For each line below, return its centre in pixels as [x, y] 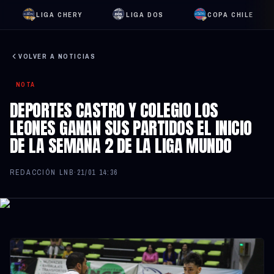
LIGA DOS [145, 15]
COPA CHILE [231, 15]
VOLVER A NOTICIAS [57, 56]
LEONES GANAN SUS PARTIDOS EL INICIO [131, 128]
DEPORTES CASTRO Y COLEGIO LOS [114, 110]
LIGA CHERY [59, 15]
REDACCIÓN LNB [42, 172]
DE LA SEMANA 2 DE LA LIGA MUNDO [121, 146]
